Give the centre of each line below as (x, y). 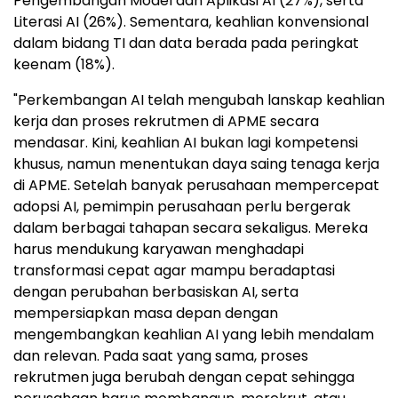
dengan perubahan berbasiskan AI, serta (156, 291)
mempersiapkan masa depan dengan (146, 313)
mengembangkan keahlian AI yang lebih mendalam (194, 334)
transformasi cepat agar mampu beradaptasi (174, 270)
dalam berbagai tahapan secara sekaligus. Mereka (191, 227)
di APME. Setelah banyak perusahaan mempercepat (196, 185)
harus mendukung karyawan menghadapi (159, 249)
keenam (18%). (64, 64)
